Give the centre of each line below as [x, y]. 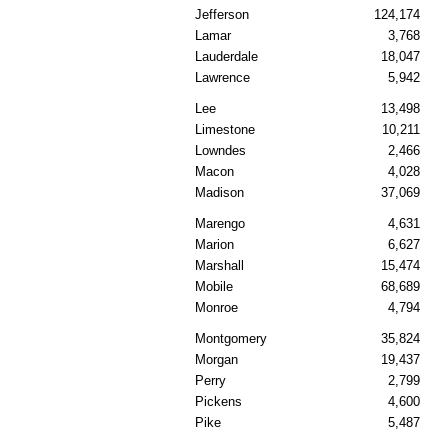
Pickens [218, 402]
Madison [219, 193]
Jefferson [222, 15]
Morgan [216, 360]
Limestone [225, 130]
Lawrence [222, 78]
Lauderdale [226, 57]
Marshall [219, 266]
